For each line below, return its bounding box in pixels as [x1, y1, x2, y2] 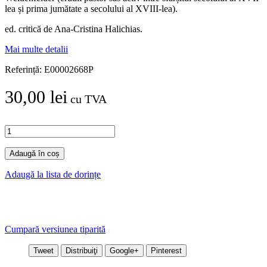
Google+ [110, 246, 139, 256]
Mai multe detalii [5, 44, 68, 55]
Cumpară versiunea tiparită [5, 224, 105, 235]
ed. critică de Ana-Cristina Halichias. [5, 24, 147, 35]
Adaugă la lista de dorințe [5, 169, 101, 180]
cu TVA [67, 92, 107, 106]
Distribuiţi [66, 246, 98, 256]
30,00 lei [5, 87, 67, 107]
